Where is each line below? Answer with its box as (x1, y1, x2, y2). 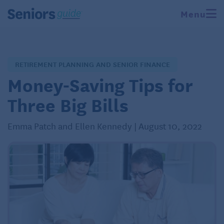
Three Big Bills (7, 91, 128, 117)
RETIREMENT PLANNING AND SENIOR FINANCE (15, 58, 170, 69)
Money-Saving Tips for (7, 71, 193, 97)
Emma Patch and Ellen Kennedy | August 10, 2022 (7, 119, 202, 132)
